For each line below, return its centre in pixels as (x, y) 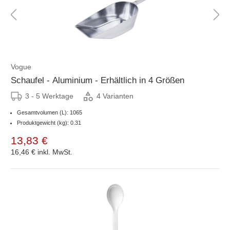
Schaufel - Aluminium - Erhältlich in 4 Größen (98, 80)
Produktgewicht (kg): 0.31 (49, 122)
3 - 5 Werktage (49, 96)
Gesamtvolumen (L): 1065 (50, 112)
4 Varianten (115, 96)
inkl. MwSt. (55, 152)
